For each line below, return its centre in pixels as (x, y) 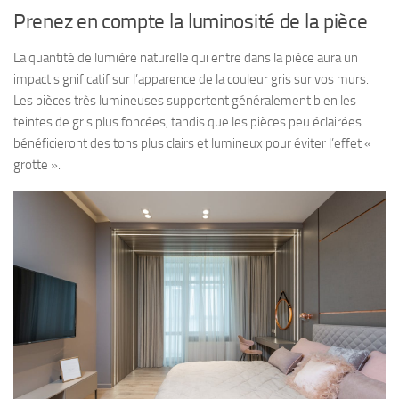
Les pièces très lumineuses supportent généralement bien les (185, 100)
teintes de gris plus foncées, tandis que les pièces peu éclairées (187, 122)
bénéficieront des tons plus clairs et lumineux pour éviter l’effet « (192, 143)
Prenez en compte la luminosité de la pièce (191, 21)
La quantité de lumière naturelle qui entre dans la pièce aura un (186, 57)
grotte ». (37, 164)
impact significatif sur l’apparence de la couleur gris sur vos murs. (191, 79)
